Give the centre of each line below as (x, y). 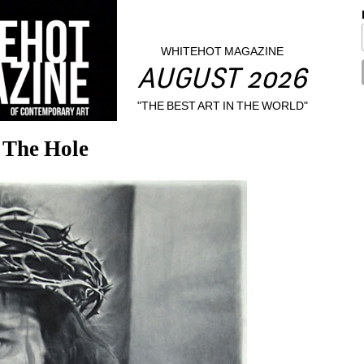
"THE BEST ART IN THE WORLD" (223, 105)
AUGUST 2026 (223, 81)
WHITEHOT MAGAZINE (223, 52)
